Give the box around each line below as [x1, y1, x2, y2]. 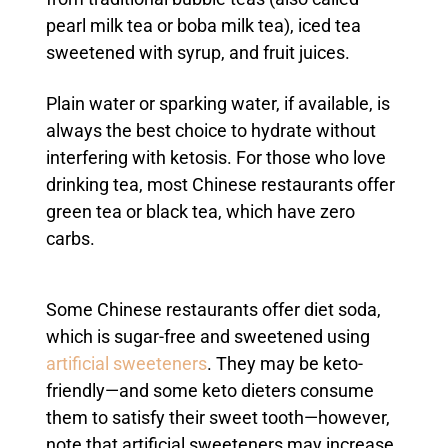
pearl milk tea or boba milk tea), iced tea [45, 15, 361, 36]
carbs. [45, 228, 95, 249]
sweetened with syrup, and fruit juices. [45, 42, 354, 63]
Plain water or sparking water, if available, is [45, 93, 390, 114]
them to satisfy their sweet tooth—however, [45, 407, 390, 428]
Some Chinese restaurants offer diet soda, [45, 299, 381, 320]
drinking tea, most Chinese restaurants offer [45, 174, 395, 195]
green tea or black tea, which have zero [45, 201, 355, 222]
